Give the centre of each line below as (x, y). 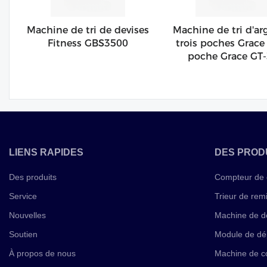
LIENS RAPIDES (46, 153)
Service (23, 196)
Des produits (33, 177)
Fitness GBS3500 (88, 44)
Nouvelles (27, 215)
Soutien (23, 235)
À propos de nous (42, 254)
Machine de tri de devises (88, 30)
